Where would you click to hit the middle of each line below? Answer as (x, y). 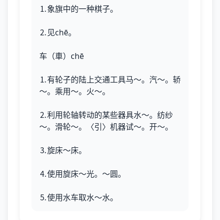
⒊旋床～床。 (63, 150)
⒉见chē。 (58, 32)
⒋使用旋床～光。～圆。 (82, 174)
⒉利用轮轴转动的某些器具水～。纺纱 (106, 115)
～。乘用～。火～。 (75, 91)
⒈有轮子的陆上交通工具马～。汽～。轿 (110, 80)
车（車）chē (62, 56)
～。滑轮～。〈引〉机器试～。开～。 (106, 127)
